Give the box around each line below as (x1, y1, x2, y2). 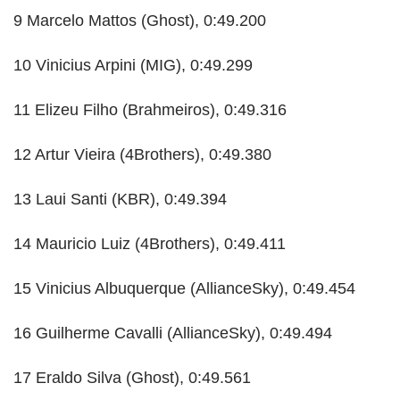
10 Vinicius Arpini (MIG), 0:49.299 (13, 56, 253, 75)
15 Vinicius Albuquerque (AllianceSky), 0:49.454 (13, 279, 355, 298)
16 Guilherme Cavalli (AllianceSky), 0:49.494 (13, 324, 332, 343)
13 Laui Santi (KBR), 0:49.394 (13, 190, 227, 209)
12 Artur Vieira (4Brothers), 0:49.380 (13, 146, 271, 164)
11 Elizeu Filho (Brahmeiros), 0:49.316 (13, 101, 287, 120)
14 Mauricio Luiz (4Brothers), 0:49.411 (13, 235, 286, 254)
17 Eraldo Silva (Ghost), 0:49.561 (13, 369, 251, 387)
